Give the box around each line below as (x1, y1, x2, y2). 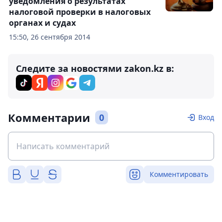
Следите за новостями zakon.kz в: (16, 62, 174, 75)
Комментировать (150, 169, 208, 179)
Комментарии (8, 110, 90, 125)
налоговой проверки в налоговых (9, 6, 151, 18)
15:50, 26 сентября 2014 (9, 32, 90, 42)
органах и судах (9, 17, 76, 29)
